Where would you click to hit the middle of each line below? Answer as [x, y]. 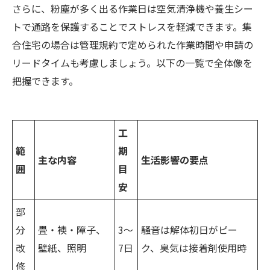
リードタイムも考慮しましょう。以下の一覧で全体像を [132, 63]
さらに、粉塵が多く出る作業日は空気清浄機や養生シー [133, 9]
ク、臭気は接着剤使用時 [194, 248]
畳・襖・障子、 [72, 230]
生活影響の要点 [175, 160]
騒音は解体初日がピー [189, 230]
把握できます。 [45, 81]
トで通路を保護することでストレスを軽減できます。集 [132, 27]
